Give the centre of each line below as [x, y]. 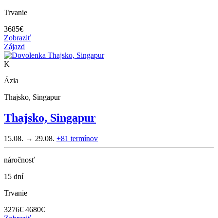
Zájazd [14, 46]
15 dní [14, 176]
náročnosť [19, 160]
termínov [84, 138]
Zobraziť [18, 37]
